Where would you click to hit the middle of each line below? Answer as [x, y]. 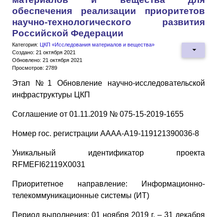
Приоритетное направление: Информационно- [108, 184]
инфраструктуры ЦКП [51, 94]
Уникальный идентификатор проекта [108, 153]
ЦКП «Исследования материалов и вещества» [97, 44]
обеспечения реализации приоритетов [108, 11]
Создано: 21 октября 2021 [44, 52]
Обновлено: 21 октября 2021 [47, 60]
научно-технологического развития [108, 22]
